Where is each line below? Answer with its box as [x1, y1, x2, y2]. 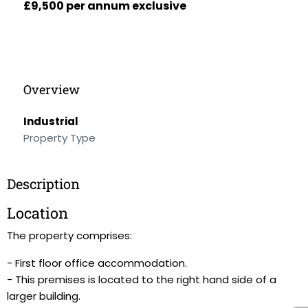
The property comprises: [7, 228, 132, 243]
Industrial [23, 114, 78, 129]
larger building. [7, 289, 80, 303]
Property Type [23, 131, 96, 145]
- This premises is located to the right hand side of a [7, 272, 276, 287]
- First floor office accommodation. [7, 256, 187, 270]
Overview [23, 81, 80, 98]
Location [7, 203, 68, 223]
